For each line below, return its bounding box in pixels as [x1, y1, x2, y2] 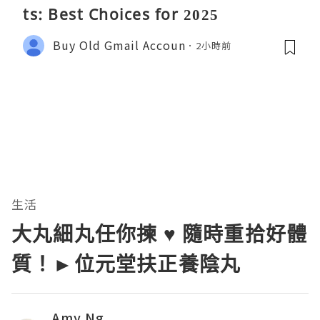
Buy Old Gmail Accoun [53, 36, 186, 54]
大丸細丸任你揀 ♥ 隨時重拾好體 [11, 219, 308, 247]
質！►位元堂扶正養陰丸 [11, 249, 241, 277]
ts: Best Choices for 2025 [23, 4, 219, 24]
